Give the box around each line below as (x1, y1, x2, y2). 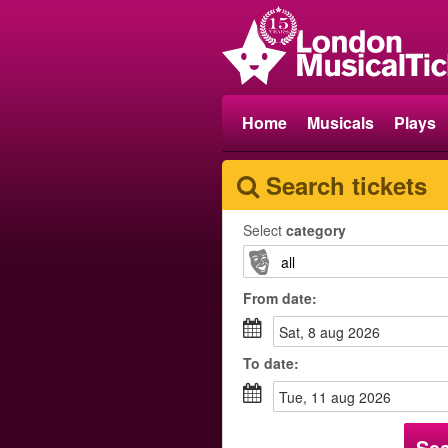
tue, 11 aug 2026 (287, 387, 391, 407)
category (286, 220, 346, 240)
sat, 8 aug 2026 (288, 322, 380, 342)
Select (243, 220, 286, 240)
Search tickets (266, 168, 427, 202)
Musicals (307, 111, 374, 134)
